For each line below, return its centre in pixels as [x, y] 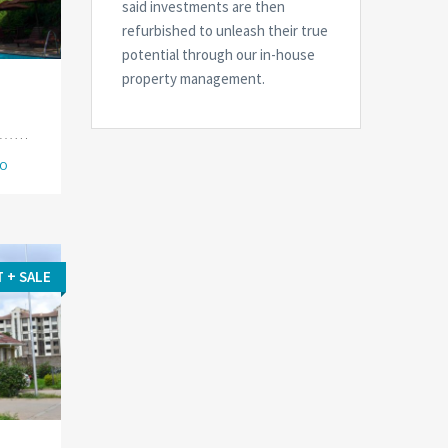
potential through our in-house [218, 54]
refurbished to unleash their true [225, 30]
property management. [195, 78]
